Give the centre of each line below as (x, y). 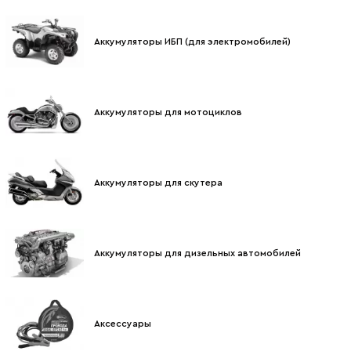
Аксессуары (123, 324)
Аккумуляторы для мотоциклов (168, 112)
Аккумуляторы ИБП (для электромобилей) (192, 42)
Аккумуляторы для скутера (158, 183)
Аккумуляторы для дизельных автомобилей (197, 253)
